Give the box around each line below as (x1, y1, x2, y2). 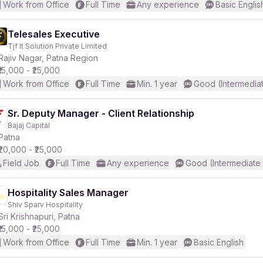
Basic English (194, 237, 244, 247)
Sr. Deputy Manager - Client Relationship (8, 107, 194, 119)
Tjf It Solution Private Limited (8, 42, 107, 50)
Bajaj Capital (8, 121, 50, 130)
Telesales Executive (8, 28, 100, 40)
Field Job (3, 158, 39, 168)
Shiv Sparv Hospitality (8, 200, 83, 209)
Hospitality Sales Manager (8, 187, 129, 198)
